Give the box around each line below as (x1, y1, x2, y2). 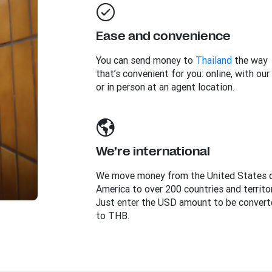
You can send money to (95, 54, 195, 66)
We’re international (95, 144, 210, 158)
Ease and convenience (95, 29, 231, 43)
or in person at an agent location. (95, 81, 234, 93)
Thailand (195, 54, 232, 66)
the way (231, 54, 268, 66)
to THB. (95, 209, 129, 222)
